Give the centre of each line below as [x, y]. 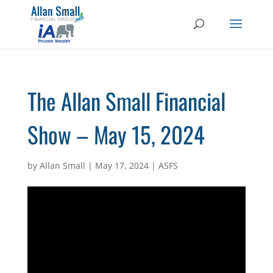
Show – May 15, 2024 [116, 134]
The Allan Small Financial [126, 101]
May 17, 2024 [122, 165]
